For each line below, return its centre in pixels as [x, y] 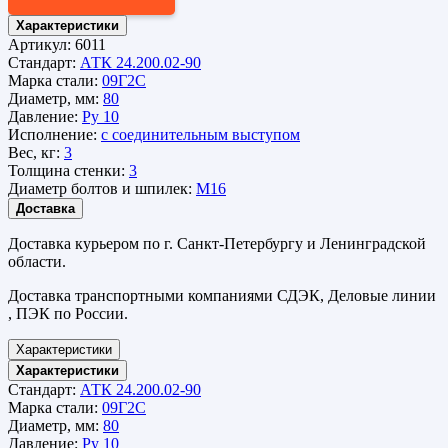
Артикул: [41, 44]
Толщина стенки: [68, 170]
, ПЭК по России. [68, 313]
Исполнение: [54, 134]
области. [37, 261]
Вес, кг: [36, 152]
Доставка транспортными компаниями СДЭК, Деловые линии [222, 295]
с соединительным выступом [200, 134]
